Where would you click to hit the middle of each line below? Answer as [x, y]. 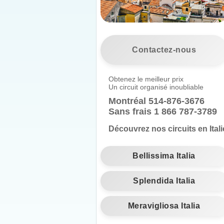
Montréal [128, 101]
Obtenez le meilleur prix [146, 79]
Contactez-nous [164, 50]
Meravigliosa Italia [164, 206]
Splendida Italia [164, 181]
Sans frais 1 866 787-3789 [163, 111]
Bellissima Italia [164, 156]
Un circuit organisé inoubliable [156, 87]
